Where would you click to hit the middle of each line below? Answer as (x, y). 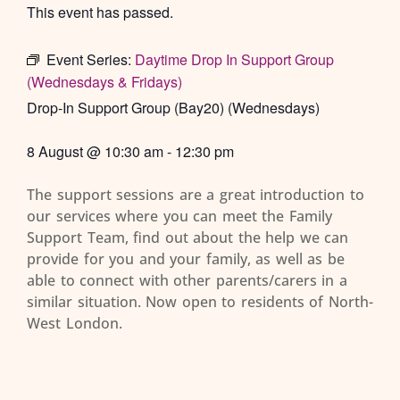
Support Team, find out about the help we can (187, 237)
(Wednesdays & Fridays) (104, 81)
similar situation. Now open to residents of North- (200, 301)
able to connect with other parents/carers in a (187, 280)
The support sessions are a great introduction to (196, 194)
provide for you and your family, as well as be (186, 258)
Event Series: (91, 59)
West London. (75, 323)
